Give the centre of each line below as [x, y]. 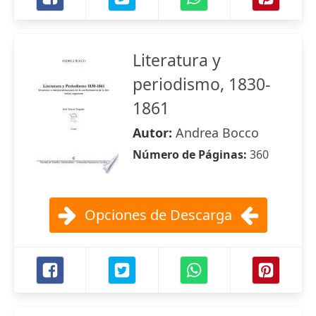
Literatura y [177, 60]
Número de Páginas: [191, 154]
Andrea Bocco [217, 133]
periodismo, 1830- [201, 84]
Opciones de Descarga [158, 215]
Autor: [154, 133]
